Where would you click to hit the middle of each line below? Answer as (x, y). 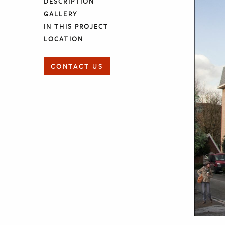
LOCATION (64, 39)
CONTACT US (77, 66)
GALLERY (61, 14)
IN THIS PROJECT (76, 26)
